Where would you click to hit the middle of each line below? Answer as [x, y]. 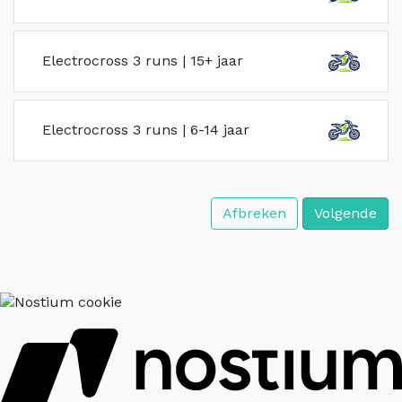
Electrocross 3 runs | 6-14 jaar [146, 130]
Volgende [345, 213]
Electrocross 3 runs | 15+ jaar [143, 61]
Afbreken [254, 213]
